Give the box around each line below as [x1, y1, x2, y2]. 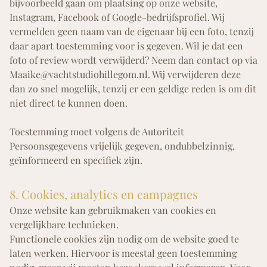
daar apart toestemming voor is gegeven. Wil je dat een [10, 39, 243, 52]
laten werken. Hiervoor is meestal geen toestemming [10, 247, 237, 260]
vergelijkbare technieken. [10, 218, 119, 231]
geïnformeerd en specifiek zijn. [10, 154, 145, 167]
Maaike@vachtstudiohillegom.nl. [10, 68, 150, 81]
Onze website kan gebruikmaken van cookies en [10, 204, 216, 217]
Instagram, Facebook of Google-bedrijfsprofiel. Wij [10, 11, 225, 24]
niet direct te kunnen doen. [10, 97, 128, 110]
